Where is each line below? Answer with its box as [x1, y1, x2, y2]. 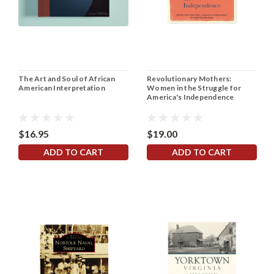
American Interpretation [18, 83, 105, 92]
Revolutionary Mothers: [147, 73, 232, 83]
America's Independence [147, 92, 234, 102]
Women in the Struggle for [147, 83, 242, 92]
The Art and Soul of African [18, 73, 115, 83]
